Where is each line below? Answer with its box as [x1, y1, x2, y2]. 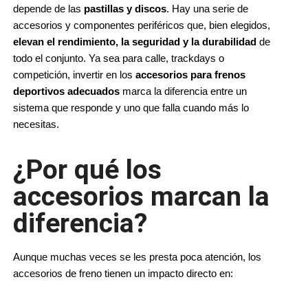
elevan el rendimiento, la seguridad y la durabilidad [13, 36, 256, 47]
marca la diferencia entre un [120, 85, 247, 97]
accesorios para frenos [135, 69, 245, 80]
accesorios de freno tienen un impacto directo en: [13, 267, 233, 279]
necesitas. [13, 118, 59, 130]
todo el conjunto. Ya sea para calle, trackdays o [13, 52, 224, 64]
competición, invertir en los [13, 69, 135, 80]
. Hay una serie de [166, 3, 248, 14]
